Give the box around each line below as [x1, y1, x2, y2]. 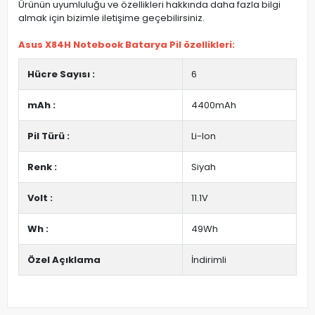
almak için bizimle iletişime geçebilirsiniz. [18, 11, 205, 25]
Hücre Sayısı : [27, 67, 95, 82]
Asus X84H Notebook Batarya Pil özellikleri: [18, 38, 235, 52]
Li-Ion [191, 129, 216, 143]
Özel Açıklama [27, 253, 101, 267]
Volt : [27, 191, 53, 205]
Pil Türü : [27, 129, 70, 143]
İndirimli [191, 253, 226, 267]
